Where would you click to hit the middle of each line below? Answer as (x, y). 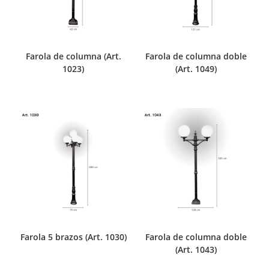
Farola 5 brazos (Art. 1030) (73, 237)
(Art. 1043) (196, 250)
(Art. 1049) (196, 69)
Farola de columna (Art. (73, 56)
